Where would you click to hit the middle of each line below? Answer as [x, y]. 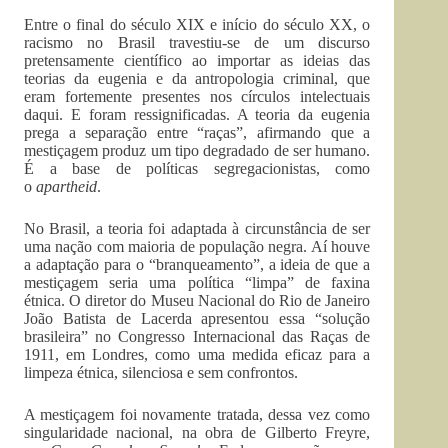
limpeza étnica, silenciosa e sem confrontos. [161, 372]
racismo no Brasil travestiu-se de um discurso [197, 42]
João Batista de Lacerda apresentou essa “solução [197, 318]
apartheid [66, 186]
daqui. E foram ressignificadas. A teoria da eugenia [197, 114]
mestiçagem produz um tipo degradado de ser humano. [197, 150]
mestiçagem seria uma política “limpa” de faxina [197, 282]
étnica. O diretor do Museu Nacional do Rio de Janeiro [197, 300]
